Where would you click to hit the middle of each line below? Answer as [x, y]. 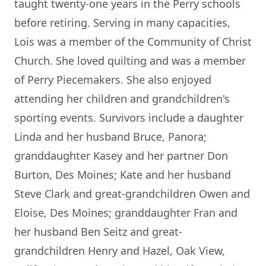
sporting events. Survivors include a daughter [129, 118]
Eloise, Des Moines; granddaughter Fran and [126, 213]
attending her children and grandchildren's [122, 99]
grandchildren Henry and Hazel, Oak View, [120, 251]
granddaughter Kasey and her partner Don [121, 156]
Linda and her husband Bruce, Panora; [110, 137]
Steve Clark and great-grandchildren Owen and [132, 194]
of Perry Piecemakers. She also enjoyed [113, 80]
